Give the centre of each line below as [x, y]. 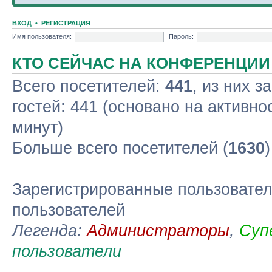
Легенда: [49, 231]
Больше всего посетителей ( [120, 148]
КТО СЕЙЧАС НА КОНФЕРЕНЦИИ [141, 63]
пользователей [69, 210]
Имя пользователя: [42, 36]
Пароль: [181, 36]
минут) [38, 127]
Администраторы [158, 231]
